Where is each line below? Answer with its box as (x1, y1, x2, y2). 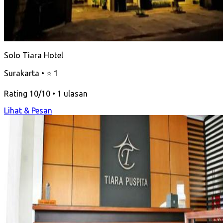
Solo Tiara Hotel (4, 50, 63, 60)
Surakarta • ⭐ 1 (4, 68, 58, 78)
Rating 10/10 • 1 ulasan (4, 89, 88, 98)
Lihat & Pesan (4, 106, 52, 115)
